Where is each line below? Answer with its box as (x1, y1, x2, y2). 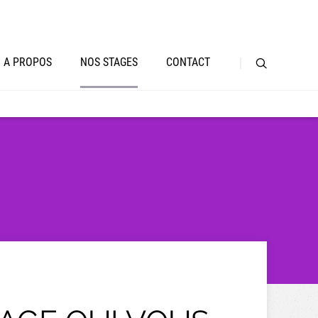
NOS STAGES (80, 55, 138, 69)
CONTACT (166, 55, 210, 69)
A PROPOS (4, 55, 52, 69)
